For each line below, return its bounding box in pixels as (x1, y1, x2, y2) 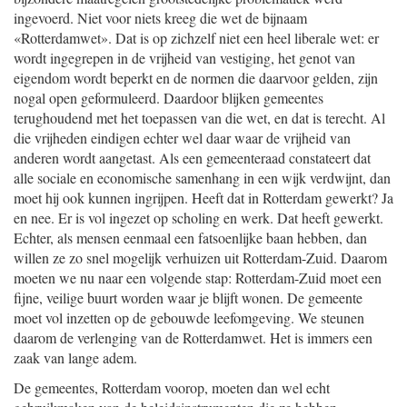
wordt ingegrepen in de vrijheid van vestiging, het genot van (14, 48, 355, 67)
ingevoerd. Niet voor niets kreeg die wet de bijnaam (14, 8, 307, 27)
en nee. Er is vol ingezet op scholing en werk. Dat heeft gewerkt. (14, 208, 383, 227)
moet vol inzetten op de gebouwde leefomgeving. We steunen (14, 308, 364, 327)
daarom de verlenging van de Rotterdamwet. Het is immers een (14, 328, 372, 347)
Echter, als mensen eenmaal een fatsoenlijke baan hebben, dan (14, 228, 367, 247)
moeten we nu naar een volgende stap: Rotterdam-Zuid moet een (14, 268, 382, 287)
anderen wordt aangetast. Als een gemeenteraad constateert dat (14, 148, 371, 167)
